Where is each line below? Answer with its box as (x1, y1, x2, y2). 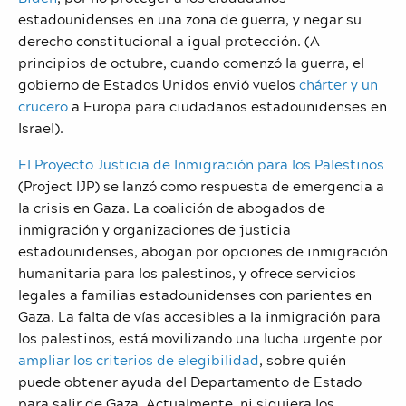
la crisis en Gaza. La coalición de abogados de (18, 196, 325, 218)
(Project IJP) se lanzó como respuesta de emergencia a (18, 174, 384, 197)
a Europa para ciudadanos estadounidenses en (68, 94, 387, 117)
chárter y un (295, 72, 378, 95)
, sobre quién (259, 348, 346, 371)
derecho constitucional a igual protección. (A (18, 29, 320, 52)
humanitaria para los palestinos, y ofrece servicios (18, 261, 356, 284)
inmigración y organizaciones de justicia (18, 217, 291, 240)
